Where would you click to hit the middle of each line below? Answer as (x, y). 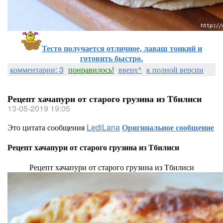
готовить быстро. (111, 58)
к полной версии (175, 69)
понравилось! (91, 69)
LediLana (103, 127)
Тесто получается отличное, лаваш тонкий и (122, 48)
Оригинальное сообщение (168, 127)
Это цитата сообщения (47, 127)
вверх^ (130, 69)
